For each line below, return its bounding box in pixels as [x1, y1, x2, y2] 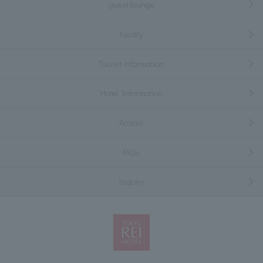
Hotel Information [100, 87, 163, 99]
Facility [120, 28, 143, 40]
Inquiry [119, 176, 144, 187]
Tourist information [99, 58, 164, 69]
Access [119, 117, 144, 129]
